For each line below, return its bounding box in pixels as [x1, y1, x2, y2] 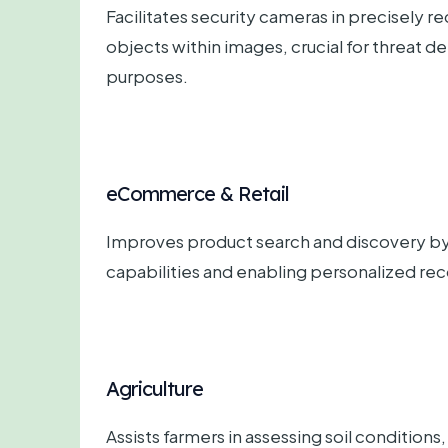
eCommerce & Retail [105, 180, 289, 206]
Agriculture [105, 375, 203, 401]
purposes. [105, 64, 188, 87]
